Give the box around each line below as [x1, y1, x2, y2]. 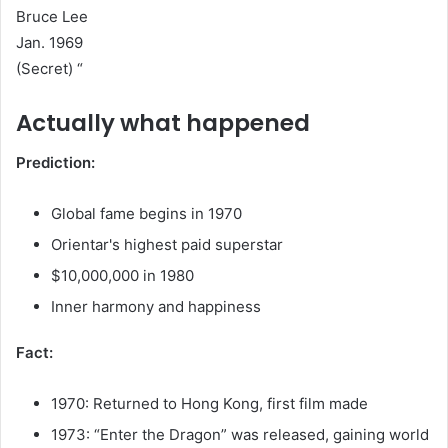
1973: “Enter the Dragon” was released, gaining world [51, 425, 429, 445]
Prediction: [16, 153, 95, 173]
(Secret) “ [16, 58, 83, 78]
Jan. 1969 [16, 32, 83, 52]
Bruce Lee [16, 6, 88, 26]
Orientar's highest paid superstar [51, 235, 283, 255]
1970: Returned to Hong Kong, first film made [51, 394, 368, 414]
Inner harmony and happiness [51, 297, 261, 317]
